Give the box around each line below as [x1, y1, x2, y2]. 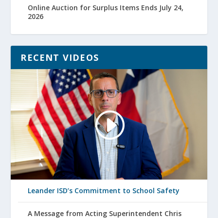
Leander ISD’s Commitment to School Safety [28, 185, 180, 195]
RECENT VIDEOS [20, 52, 99, 63]
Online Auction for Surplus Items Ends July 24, [28, 3, 184, 12]
